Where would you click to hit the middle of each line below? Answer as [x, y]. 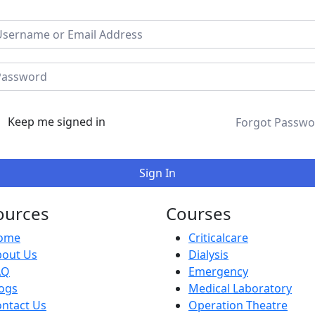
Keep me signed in [57, 122]
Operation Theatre [238, 306]
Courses [199, 214]
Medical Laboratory [240, 289]
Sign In [157, 173]
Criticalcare [218, 238]
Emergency [218, 272]
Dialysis [208, 255]
